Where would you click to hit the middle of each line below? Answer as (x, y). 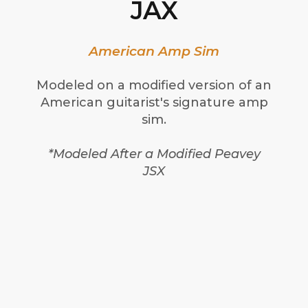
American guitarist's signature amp (154, 103)
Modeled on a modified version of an (154, 86)
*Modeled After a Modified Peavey (154, 154)
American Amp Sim (154, 52)
